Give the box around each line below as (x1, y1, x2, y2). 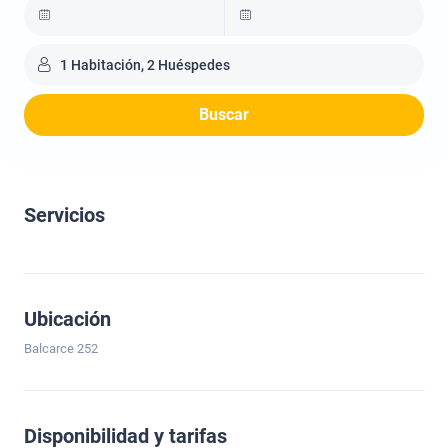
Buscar (199, 105, 249, 124)
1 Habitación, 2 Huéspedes (60, 57, 230, 73)
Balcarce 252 (24, 341, 98, 356)
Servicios (24, 203, 105, 227)
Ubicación (24, 307, 111, 331)
